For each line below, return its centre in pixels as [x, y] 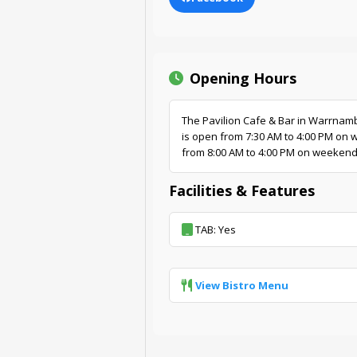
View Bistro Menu [242, 285]
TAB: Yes [216, 230]
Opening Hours [243, 78]
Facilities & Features [242, 191]
